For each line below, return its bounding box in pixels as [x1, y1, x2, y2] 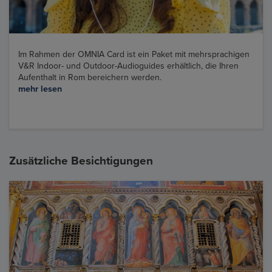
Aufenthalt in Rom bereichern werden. [18, 72, 161, 83]
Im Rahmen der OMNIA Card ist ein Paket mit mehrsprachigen [18, 49, 250, 59]
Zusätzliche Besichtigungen [9, 154, 153, 168]
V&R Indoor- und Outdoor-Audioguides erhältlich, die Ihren [18, 60, 239, 71]
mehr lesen [18, 83, 62, 94]
